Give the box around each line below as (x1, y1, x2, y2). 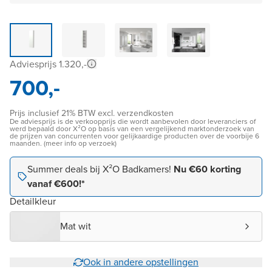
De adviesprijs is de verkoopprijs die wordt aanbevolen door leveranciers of (10, 116, 256, 127)
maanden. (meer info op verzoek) (10, 138, 117, 149)
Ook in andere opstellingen (83, 255, 199, 270)
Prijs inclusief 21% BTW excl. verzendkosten (10, 107, 174, 120)
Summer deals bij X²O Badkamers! (27, 162, 174, 177)
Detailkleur (10, 194, 56, 209)
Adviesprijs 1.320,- (10, 57, 87, 72)
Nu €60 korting (174, 162, 241, 177)
